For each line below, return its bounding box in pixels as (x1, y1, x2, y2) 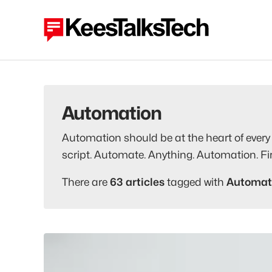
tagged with (165, 175, 226, 188)
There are (62, 175, 110, 188)
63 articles (110, 175, 165, 188)
